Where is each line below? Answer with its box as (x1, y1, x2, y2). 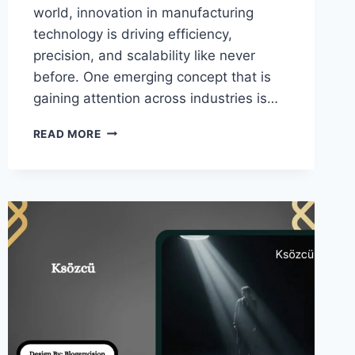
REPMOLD (100, 123, 158, 136)
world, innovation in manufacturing (32, 4, 254, 21)
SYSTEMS (100, 189, 157, 203)
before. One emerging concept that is (32, 68, 271, 85)
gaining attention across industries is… (32, 90, 278, 106)
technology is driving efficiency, (32, 25, 232, 42)
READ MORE (32, 127, 101, 140)
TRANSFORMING (100, 206, 195, 219)
